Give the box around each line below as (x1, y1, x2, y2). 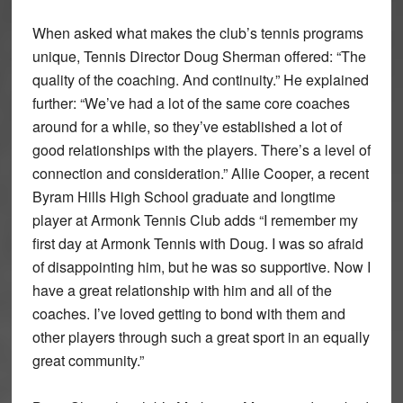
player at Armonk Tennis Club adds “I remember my (31, 210, 358, 231)
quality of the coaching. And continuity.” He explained (31, 69, 369, 91)
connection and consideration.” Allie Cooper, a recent (31, 163, 369, 184)
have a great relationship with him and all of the (31, 280, 332, 301)
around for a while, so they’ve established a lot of (31, 116, 342, 138)
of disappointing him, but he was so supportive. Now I (31, 256, 371, 278)
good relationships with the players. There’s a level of (31, 139, 371, 161)
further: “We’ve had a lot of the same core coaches (31, 93, 350, 114)
